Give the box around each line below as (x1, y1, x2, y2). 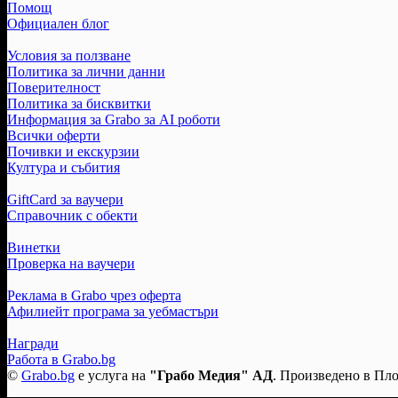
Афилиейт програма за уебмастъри (7, 303, 219, 319)
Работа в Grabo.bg (7, 351, 115, 367)
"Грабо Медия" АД (149, 367, 273, 383)
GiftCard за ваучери (7, 191, 123, 207)
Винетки (7, 239, 60, 255)
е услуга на (75, 367, 149, 383)
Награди (7, 335, 59, 351)
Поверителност (7, 79, 100, 95)
